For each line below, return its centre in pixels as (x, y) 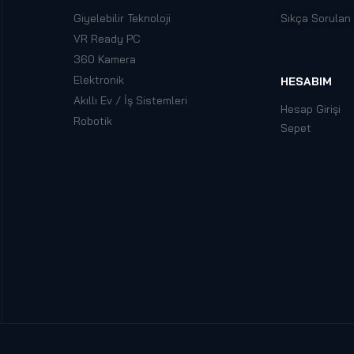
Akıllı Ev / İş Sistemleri (130, 100)
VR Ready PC (107, 38)
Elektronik (98, 79)
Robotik (92, 121)
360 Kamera (104, 59)
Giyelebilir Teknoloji (122, 18)
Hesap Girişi (311, 109)
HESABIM (307, 81)
